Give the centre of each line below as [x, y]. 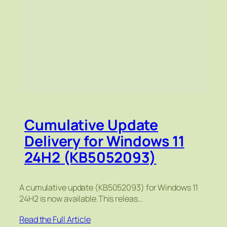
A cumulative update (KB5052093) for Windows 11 [109, 187]
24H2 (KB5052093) [90, 157]
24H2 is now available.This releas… [81, 198]
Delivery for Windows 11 [104, 141]
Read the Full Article [55, 219]
